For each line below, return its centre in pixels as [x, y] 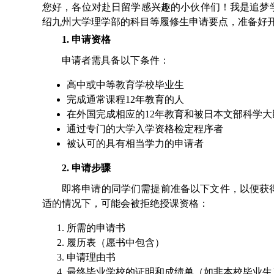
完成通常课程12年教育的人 [125, 100]
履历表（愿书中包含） [116, 243]
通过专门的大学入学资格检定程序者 [145, 129]
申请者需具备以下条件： [116, 61]
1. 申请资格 [86, 40]
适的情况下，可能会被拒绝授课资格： [125, 204]
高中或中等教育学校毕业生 [125, 85]
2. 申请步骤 [86, 168]
